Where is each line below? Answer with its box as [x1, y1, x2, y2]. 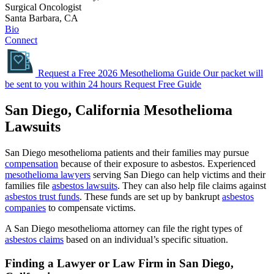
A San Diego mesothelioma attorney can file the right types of [5, 223, 242, 234]
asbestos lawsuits [52, 180, 117, 191]
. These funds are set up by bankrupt [80, 191, 222, 202]
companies [5, 202, 46, 213]
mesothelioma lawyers [5, 169, 91, 180]
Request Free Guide [124, 79, 201, 90]
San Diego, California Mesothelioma [5, 102, 232, 119]
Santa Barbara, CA [5, 13, 78, 24]
